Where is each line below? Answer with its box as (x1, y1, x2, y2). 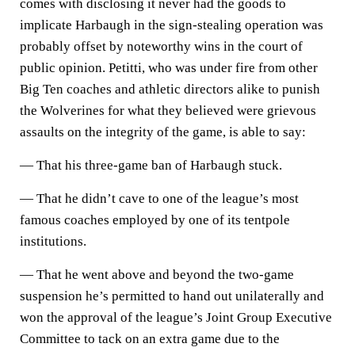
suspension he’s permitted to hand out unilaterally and (20, 288, 324, 303)
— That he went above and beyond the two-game (20, 266, 294, 282)
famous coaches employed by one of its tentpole (20, 212, 290, 227)
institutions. (20, 233, 90, 249)
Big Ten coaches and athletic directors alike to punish (20, 81, 320, 97)
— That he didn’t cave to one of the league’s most (20, 190, 299, 206)
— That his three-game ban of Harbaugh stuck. (20, 157, 282, 173)
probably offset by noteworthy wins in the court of (20, 38, 303, 54)
